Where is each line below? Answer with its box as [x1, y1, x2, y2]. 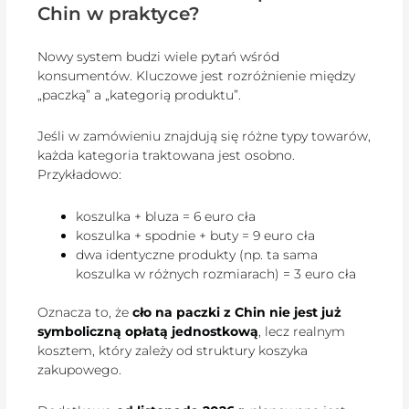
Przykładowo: [37, 166, 122, 184]
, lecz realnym [258, 322, 346, 340]
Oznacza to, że [37, 303, 133, 320]
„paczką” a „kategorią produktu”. [37, 86, 242, 103]
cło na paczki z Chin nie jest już [132, 303, 342, 320]
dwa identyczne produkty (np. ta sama [76, 246, 319, 263]
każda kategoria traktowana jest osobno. [37, 147, 296, 164]
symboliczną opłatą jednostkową [37, 322, 259, 340]
